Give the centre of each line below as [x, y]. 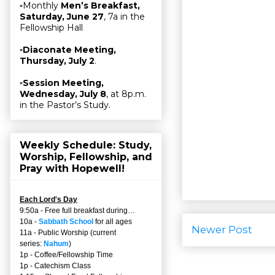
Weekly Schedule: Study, [86, 145]
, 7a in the [124, 17]
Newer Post [222, 229]
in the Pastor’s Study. [65, 105]
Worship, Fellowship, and [86, 157]
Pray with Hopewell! [72, 168]
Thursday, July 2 [57, 61]
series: [32, 243]
